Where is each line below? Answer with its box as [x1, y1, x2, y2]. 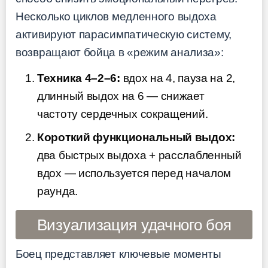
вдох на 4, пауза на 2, [120, 71, 235, 84]
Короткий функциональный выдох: [37, 131, 235, 144]
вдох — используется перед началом [37, 167, 232, 180]
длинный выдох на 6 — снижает [37, 89, 205, 102]
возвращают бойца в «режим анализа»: [16, 46, 224, 59]
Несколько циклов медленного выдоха [16, 10, 217, 23]
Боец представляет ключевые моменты [16, 248, 221, 261]
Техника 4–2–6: [37, 71, 120, 84]
